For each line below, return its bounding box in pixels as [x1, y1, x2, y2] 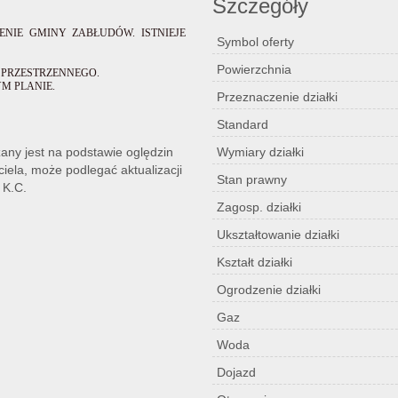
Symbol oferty [217, 35, 294, 49]
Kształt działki [217, 255, 292, 269]
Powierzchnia [217, 62, 291, 76]
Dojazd [217, 365, 256, 379]
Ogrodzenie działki [217, 283, 321, 297]
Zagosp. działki [217, 200, 301, 214]
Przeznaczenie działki [217, 90, 338, 104]
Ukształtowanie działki [217, 227, 339, 242]
